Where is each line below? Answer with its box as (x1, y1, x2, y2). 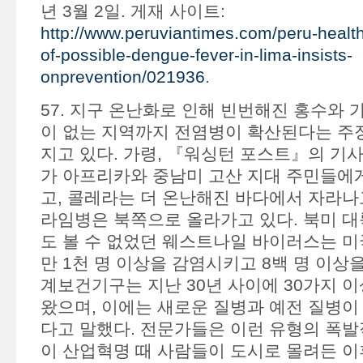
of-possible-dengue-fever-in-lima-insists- (40, 45, 352, 64)
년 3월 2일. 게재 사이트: (40, 2, 225, 20)
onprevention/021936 (40, 67, 205, 86)
